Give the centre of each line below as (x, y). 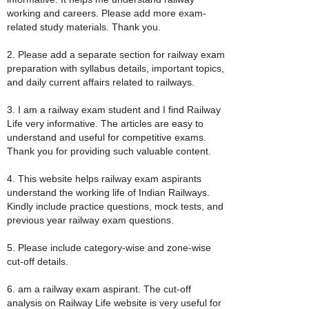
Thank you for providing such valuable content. (109, 151)
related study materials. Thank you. (84, 27)
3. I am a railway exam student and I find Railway (114, 109)
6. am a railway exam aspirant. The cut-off (99, 289)
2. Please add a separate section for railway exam (116, 54)
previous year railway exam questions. (90, 220)
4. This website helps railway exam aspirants (104, 178)
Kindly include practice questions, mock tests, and (115, 206)
